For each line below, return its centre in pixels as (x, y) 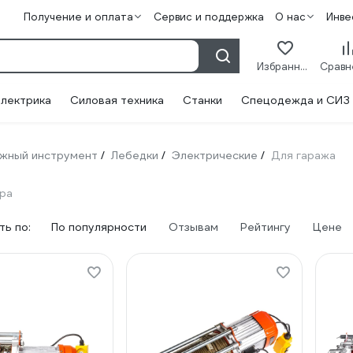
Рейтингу (266, 227)
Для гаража (303, 155)
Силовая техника (117, 100)
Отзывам (193, 227)
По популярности (99, 227)
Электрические (215, 155)
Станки (203, 100)
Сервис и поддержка (208, 17)
